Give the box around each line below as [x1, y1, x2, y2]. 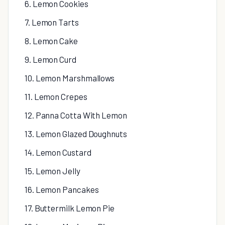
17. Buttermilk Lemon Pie [25, 203, 115, 213]
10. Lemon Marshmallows [25, 73, 115, 83]
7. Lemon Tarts [25, 17, 79, 27]
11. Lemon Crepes [25, 91, 87, 101]
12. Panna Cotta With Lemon [25, 110, 127, 120]
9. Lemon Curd [25, 54, 76, 64]
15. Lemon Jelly [25, 166, 80, 176]
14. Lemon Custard [25, 147, 91, 157]
